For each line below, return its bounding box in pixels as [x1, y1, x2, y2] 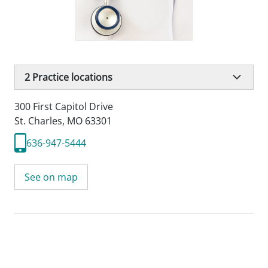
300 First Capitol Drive [14, 100, 113, 113]
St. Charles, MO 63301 [14, 114, 112, 127]
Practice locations [30, 71, 112, 84]
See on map [25, 170, 78, 184]
